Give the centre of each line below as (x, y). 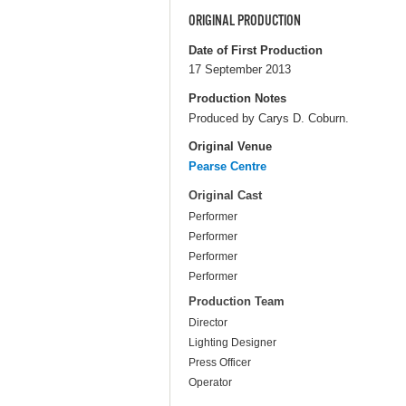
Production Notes (237, 98)
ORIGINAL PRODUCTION (245, 21)
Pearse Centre (227, 166)
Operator (210, 383)
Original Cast (225, 196)
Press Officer (220, 363)
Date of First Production (256, 50)
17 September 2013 (240, 70)
